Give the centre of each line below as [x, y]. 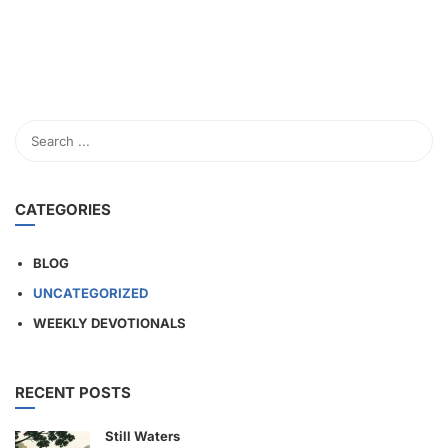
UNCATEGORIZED [90, 293]
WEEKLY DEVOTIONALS [109, 323]
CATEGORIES [63, 210]
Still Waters [142, 436]
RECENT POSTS [73, 393]
